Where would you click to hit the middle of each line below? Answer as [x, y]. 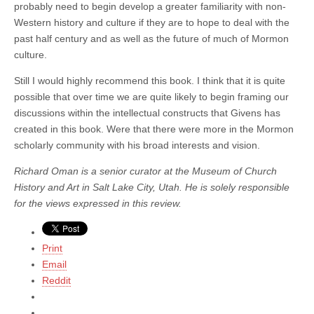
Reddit [56, 280]
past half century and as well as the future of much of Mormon [151, 38]
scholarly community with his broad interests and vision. [137, 145]
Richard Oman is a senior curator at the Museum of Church [145, 171]
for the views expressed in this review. [98, 203]
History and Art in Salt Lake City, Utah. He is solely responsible [152, 187]
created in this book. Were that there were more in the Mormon [154, 129]
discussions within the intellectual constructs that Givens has [147, 112]
